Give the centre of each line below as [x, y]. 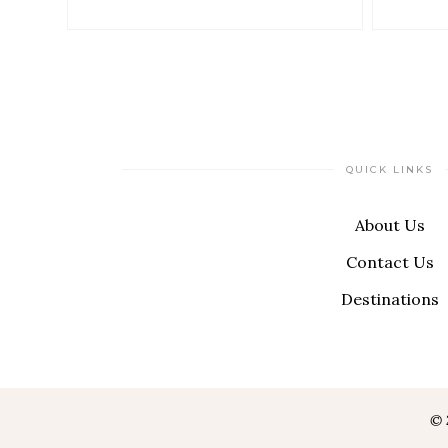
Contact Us [389, 262]
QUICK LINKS [389, 169]
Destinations [389, 299]
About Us [389, 225]
